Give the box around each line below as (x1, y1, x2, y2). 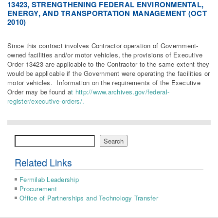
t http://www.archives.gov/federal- (71, 87, 170, 97)
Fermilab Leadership (19, 175, 79, 184)
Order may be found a (7, 87, 72, 97)
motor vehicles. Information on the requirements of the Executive (7, 78, 200, 88)
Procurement (19, 184, 57, 194)
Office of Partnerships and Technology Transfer (19, 193, 158, 203)
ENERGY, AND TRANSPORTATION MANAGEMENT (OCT (7, 7, 207, 18)
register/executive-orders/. (7, 96, 85, 106)
